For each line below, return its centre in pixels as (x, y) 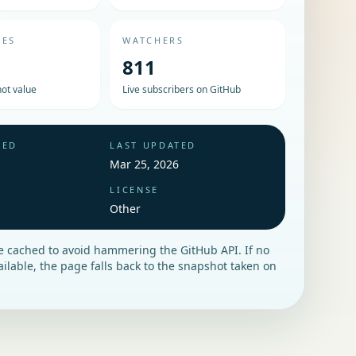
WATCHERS (153, 40)
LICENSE (134, 190)
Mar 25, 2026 (145, 164)
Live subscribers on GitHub (182, 89)
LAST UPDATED (153, 145)
